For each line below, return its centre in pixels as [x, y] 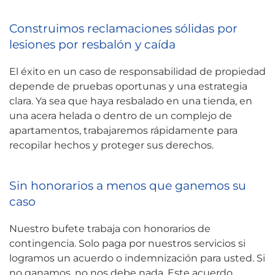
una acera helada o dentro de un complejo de [121, 116]
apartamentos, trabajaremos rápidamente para [123, 130]
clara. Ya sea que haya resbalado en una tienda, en [131, 101]
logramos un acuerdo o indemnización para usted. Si [137, 258]
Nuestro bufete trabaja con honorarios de [110, 229]
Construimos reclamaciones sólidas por [123, 28]
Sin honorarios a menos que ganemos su [128, 185]
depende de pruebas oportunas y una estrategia [128, 86]
